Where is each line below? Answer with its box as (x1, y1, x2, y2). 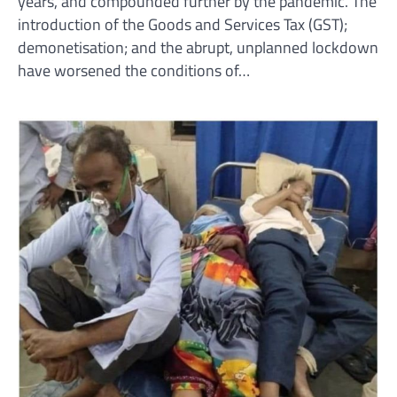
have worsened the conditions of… (18, 58, 250, 83)
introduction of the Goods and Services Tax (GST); (18, 12, 347, 37)
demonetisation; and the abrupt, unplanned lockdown (18, 35, 378, 60)
